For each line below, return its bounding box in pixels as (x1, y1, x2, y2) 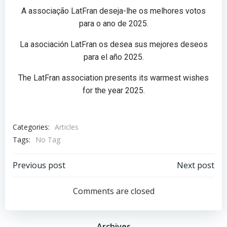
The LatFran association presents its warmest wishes (18, 73, 209, 83)
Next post (177, 160, 214, 171)
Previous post (13, 160, 65, 171)
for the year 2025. (82, 86, 145, 96)
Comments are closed (72, 185, 155, 197)
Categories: (13, 122, 50, 132)
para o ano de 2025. (79, 19, 148, 29)
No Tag (35, 135, 60, 145)
